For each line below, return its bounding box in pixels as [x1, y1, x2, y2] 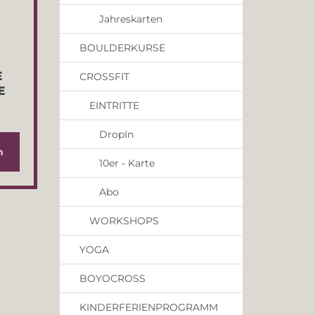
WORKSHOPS [89, 214, 159, 227]
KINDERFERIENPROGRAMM [79, 301, 218, 314]
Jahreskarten [98, 13, 162, 25]
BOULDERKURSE [79, 41, 165, 54]
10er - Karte [98, 157, 155, 169]
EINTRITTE [89, 99, 139, 112]
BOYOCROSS [79, 272, 146, 285]
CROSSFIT [79, 70, 129, 83]
